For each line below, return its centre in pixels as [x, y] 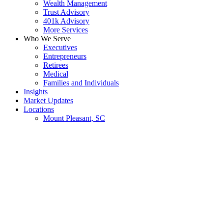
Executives [60, 47]
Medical [56, 74]
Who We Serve [47, 39]
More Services [66, 30]
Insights [36, 92]
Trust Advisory [66, 12]
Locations [39, 109]
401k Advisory [66, 21]
